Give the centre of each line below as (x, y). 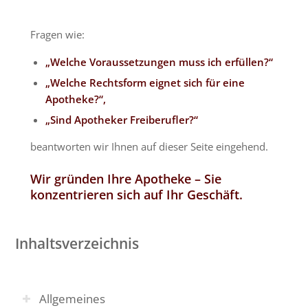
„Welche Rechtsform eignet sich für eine (145, 82)
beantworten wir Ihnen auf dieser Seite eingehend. (150, 146)
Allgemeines (72, 299)
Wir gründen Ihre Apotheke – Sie (126, 178)
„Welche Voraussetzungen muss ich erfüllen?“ (159, 62)
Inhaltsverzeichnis (77, 243)
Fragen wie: (58, 34)
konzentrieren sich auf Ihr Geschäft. (137, 194)
